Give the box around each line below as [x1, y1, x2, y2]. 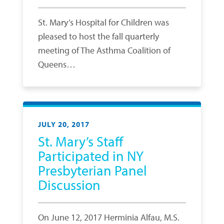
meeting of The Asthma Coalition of [38, 44, 170, 56]
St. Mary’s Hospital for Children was [38, 16, 169, 28]
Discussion [38, 176, 100, 193]
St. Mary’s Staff [38, 132, 123, 150]
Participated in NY [38, 147, 143, 164]
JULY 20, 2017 [38, 119, 89, 129]
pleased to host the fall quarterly [38, 30, 159, 42]
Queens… [38, 58, 75, 70]
